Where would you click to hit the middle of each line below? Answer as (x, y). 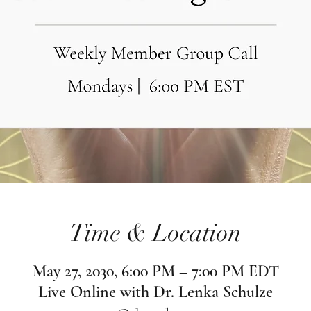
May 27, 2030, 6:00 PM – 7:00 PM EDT (155, 271)
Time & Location (155, 233)
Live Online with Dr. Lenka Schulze (155, 292)
